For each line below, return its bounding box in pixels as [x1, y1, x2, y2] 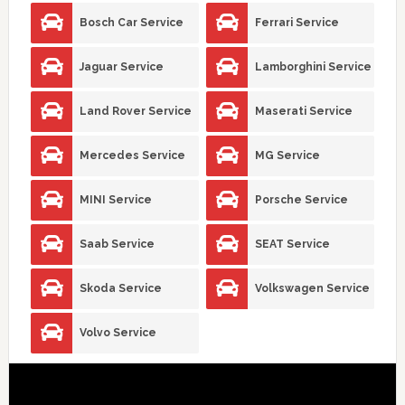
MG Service [255, 148, 321, 162]
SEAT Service [255, 237, 331, 250]
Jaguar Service [80, 60, 165, 73]
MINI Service [80, 193, 153, 206]
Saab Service [80, 237, 155, 250]
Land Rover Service [80, 104, 193, 118]
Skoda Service [80, 281, 163, 295]
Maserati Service [255, 104, 353, 118]
